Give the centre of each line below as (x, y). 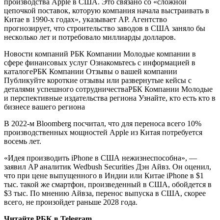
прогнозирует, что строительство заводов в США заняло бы (105, 28)
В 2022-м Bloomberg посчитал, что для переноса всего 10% (103, 124)
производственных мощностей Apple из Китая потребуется (103, 133)
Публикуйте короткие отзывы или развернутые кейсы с (98, 81)
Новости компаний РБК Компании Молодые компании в (100, 54)
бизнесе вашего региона (44, 107)
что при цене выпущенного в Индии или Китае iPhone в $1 (104, 176)
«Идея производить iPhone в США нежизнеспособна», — (100, 158)
